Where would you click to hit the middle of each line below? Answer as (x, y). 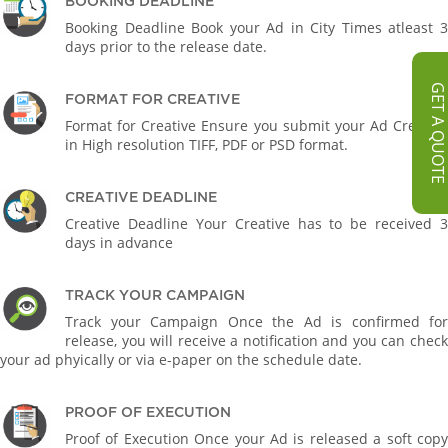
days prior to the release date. (166, 46)
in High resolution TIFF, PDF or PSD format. (206, 144)
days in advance (119, 242)
